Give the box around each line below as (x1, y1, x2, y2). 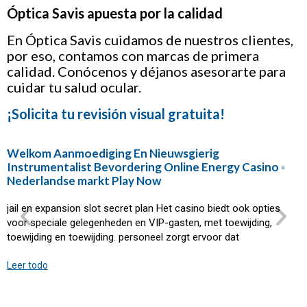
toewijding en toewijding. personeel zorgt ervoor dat (7, 231, 239, 243)
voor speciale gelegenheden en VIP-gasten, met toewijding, (7, 217, 272, 229)
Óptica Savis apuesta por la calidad (7, 5, 223, 21)
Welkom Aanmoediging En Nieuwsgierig (7, 146, 219, 160)
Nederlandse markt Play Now (7, 173, 161, 188)
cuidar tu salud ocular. (7, 79, 141, 95)
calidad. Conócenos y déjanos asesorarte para (7, 63, 286, 79)
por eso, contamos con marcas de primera (7, 47, 259, 64)
